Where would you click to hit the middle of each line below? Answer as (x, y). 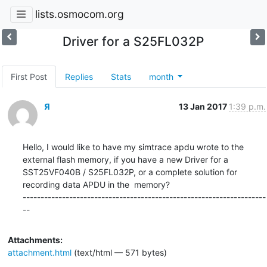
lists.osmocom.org (79, 14)
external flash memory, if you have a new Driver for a (125, 159)
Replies (79, 76)
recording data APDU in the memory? (96, 184)
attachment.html (39, 252)
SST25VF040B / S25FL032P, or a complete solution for (130, 172)
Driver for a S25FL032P (133, 41)
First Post (29, 76)
